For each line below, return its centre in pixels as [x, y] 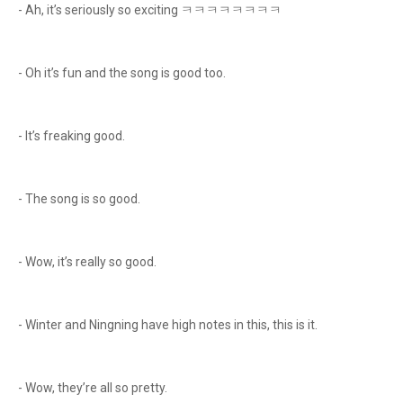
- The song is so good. [81, 199]
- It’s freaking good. [73, 136]
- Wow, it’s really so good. [89, 262]
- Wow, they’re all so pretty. [94, 388]
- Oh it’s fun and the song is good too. [123, 73]
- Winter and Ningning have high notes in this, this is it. [169, 325]
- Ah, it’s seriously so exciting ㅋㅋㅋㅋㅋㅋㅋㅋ [150, 10]
